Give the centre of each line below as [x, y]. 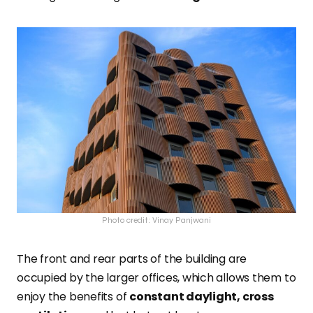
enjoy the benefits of [73, 297]
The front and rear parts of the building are [132, 259]
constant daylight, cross [202, 297]
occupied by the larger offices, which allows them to [156, 278]
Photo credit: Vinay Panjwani [156, 220]
